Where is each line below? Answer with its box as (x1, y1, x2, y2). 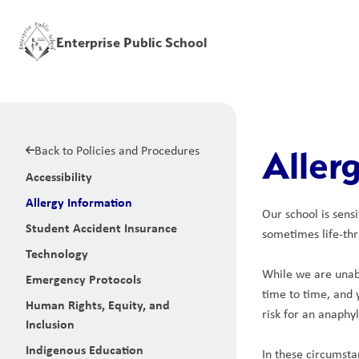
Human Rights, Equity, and (26, 296, 170, 313)
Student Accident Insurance (26, 219, 177, 236)
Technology (26, 244, 88, 262)
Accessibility (26, 167, 92, 185)
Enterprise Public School (55, 33, 207, 50)
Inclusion (26, 315, 75, 333)
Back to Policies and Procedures (34, 142, 200, 159)
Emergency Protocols (26, 270, 141, 288)
